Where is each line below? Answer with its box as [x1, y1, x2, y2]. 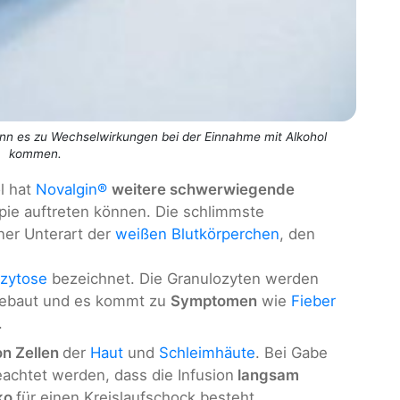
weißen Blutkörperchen [115, 225, 279, 244]
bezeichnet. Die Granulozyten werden [47, 270, 319, 288]
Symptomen [171, 292, 257, 311]
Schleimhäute [159, 344, 255, 362]
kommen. [8, 146, 62, 162]
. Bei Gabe [255, 344, 328, 362]
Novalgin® [36, 180, 107, 199]
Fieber [291, 292, 336, 311]
